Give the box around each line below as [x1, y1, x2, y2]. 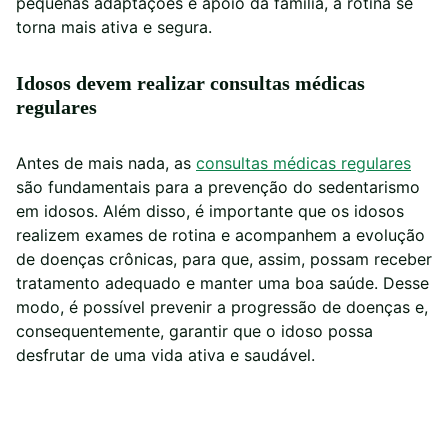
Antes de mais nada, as [16, 153, 196, 174]
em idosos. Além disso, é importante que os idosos [16, 201, 404, 222]
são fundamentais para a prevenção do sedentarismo [16, 177, 420, 198]
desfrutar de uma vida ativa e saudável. [16, 345, 315, 366]
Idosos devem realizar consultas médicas [16, 72, 365, 95]
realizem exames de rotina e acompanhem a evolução [16, 225, 425, 246]
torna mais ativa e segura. [16, 17, 212, 38]
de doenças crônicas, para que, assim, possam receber [16, 249, 432, 270]
